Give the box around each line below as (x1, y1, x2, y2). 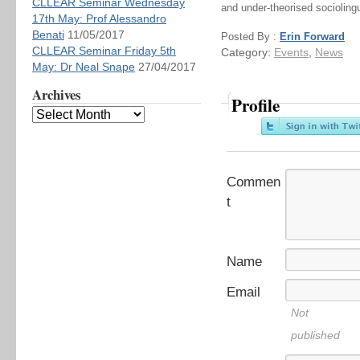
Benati (32, 28, 64, 41)
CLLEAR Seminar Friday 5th (32, 44, 176, 57)
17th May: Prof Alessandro (32, 12, 166, 25)
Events (274, 46, 309, 59)
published (291, 329, 340, 342)
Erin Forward (280, 31, 345, 43)
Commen (227, 174, 280, 190)
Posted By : (221, 31, 280, 43)
